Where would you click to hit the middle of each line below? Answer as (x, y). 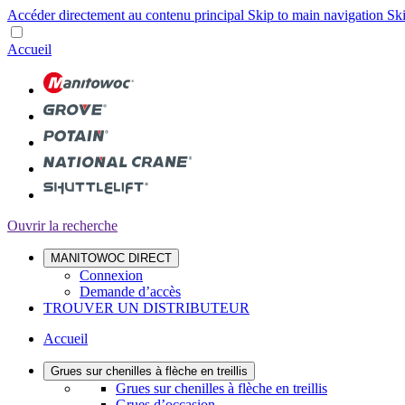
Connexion (111, 275)
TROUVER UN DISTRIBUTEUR (146, 308)
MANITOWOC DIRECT (111, 258)
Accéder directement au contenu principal (127, 15)
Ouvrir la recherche (62, 226)
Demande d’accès (130, 292)
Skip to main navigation (317, 15)
